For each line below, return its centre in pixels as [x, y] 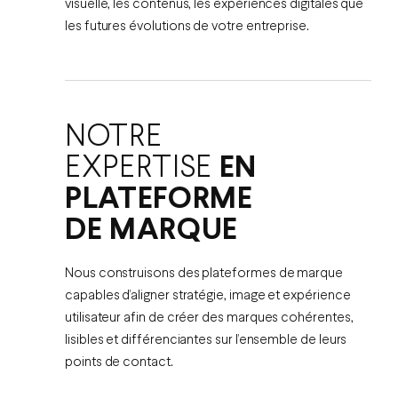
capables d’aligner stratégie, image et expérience [208, 296]
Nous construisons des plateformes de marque [204, 274]
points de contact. [119, 363]
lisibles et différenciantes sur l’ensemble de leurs [206, 341]
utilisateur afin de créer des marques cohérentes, [209, 318]
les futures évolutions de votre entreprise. [187, 27]
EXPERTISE [142, 169]
